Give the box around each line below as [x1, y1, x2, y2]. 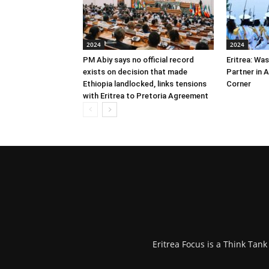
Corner [226, 79, 251, 88]
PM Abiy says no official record [83, 55, 194, 64]
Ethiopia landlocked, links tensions [83, 79, 207, 88]
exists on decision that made [83, 67, 187, 76]
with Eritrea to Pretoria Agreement [83, 91, 208, 100]
